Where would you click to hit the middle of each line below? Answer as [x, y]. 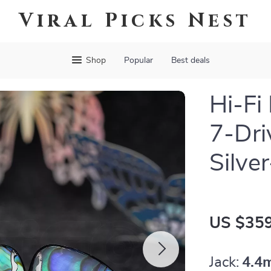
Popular [138, 60]
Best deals [190, 60]
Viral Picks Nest [135, 21]
